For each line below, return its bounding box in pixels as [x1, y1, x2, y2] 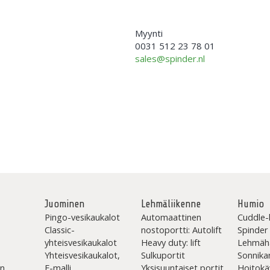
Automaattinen [140, 211, 201, 223]
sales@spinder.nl [135, 52, 205, 64]
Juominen [44, 198, 84, 210]
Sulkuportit [140, 249, 185, 261]
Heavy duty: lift [140, 236, 201, 248]
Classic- [44, 224, 75, 236]
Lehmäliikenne [140, 198, 201, 210]
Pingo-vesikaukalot [44, 211, 120, 223]
